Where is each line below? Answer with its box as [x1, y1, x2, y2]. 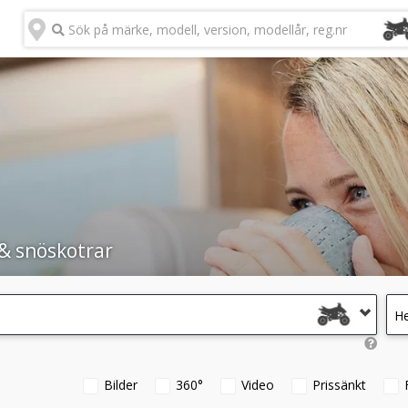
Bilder [104, 376, 138, 393]
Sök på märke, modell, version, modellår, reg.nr [64, 20, 347, 38]
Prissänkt [312, 376, 366, 393]
